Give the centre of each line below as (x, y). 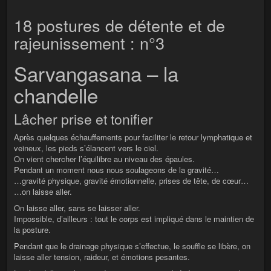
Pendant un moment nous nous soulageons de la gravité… (116, 170)
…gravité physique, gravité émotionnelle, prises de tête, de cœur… (131, 181)
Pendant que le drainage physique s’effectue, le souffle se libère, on (132, 246)
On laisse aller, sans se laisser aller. (77, 208)
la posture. (32, 230)
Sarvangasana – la (96, 73)
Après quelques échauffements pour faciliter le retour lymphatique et (133, 137)
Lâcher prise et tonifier (83, 119)
